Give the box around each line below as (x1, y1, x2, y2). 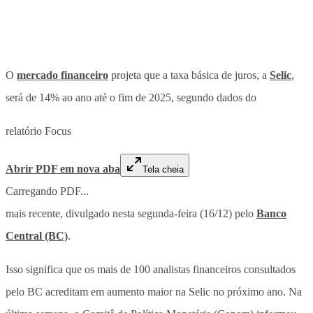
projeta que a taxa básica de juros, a (108, 68, 270, 81)
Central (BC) (6, 229, 68, 242)
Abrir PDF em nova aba (6, 162, 120, 175)
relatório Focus (6, 124, 71, 137)
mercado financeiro (17, 68, 108, 81)
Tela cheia (143, 163, 184, 175)
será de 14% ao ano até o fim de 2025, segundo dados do (6, 91, 256, 103)
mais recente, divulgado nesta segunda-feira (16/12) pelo (6, 207, 256, 219)
